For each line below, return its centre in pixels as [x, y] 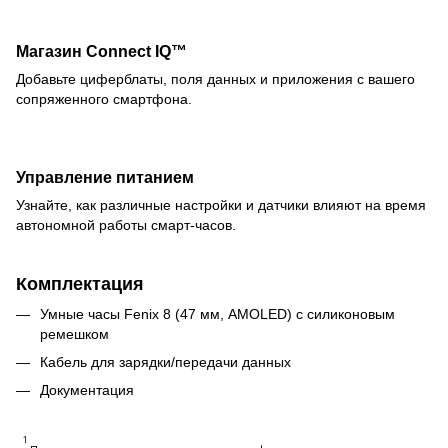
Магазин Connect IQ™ [101, 50]
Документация [87, 390]
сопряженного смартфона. [104, 98]
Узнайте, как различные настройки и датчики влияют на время [221, 204]
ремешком [74, 333]
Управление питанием [105, 176]
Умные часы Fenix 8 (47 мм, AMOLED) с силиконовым [217, 313]
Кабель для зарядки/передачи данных [165, 361]
